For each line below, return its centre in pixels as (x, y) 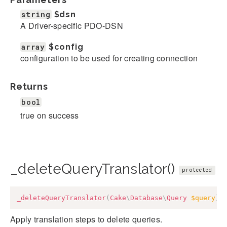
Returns (29, 87)
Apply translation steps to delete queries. (86, 219)
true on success (50, 116)
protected (197, 170)
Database (146, 198)
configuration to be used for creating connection (109, 58)
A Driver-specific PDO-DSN (72, 26)
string (36, 15)
